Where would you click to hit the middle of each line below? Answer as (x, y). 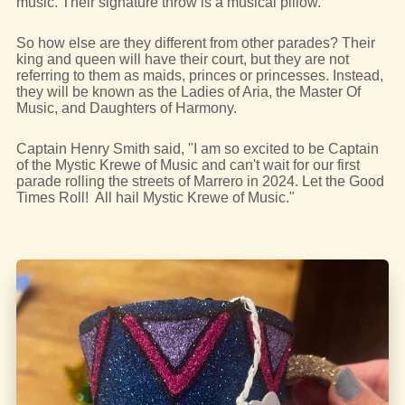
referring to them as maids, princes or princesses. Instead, (199, 75)
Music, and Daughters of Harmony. (126, 108)
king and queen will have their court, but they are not (182, 59)
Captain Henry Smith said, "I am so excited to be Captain (197, 148)
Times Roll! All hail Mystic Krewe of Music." (155, 197)
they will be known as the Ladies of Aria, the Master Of (188, 91)
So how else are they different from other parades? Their (195, 42)
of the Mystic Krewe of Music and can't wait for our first (188, 165)
